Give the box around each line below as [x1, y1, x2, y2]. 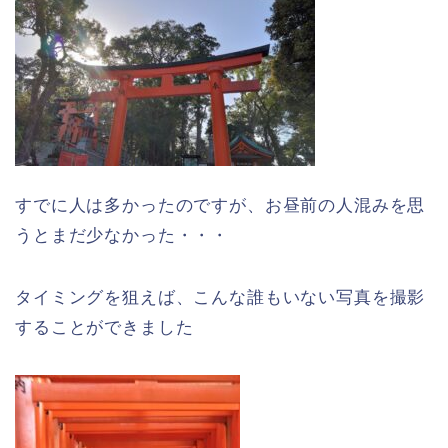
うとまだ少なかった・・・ [15, 226, 230, 246]
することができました [15, 318, 194, 338]
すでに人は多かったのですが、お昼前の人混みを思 [15, 196, 426, 216]
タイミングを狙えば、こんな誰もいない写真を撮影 [15, 288, 426, 308]
